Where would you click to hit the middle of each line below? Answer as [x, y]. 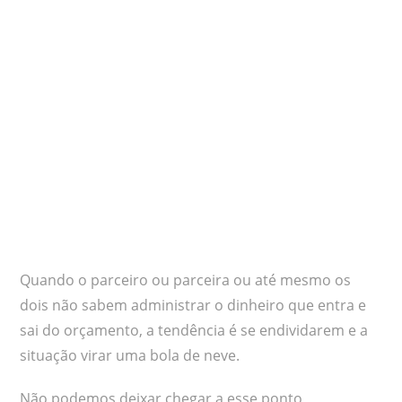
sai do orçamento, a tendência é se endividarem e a [194, 330]
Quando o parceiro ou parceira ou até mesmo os [186, 280]
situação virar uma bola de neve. [130, 355]
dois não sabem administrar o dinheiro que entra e [193, 305]
